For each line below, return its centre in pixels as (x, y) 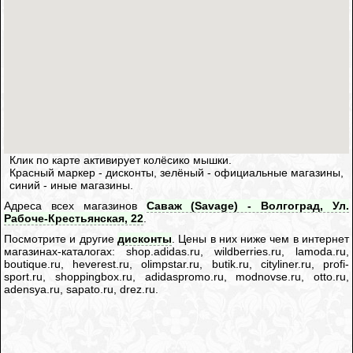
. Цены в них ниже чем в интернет (260, 239)
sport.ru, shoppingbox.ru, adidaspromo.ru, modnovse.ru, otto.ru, (176, 277)
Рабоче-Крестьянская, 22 (74, 219)
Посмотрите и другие (61, 239)
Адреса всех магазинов (75, 206)
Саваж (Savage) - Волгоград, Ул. (247, 206)
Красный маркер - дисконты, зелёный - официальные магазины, (177, 173)
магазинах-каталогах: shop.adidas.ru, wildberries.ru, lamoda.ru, (176, 252)
